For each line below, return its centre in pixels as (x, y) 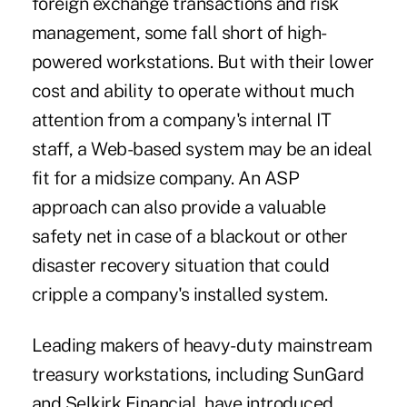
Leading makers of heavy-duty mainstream (202, 346)
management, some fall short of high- (179, 33)
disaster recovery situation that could (180, 266)
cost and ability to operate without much (193, 91)
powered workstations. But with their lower (203, 62)
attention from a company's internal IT (181, 120)
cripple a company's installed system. (179, 295)
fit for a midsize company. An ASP (165, 179)
